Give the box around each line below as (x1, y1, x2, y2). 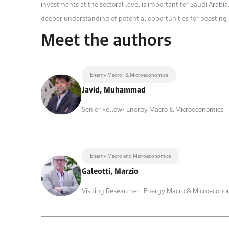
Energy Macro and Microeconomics (90, 151, 171, 161)
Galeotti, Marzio (82, 164, 139, 178)
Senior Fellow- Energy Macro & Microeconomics (82, 103, 223, 116)
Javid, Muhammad (82, 82, 146, 97)
